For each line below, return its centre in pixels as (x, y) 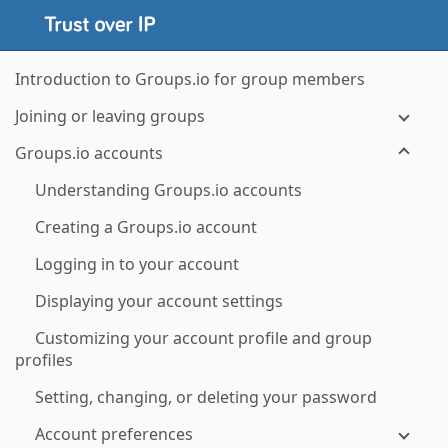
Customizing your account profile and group (203, 338)
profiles (44, 360)
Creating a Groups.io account (146, 227)
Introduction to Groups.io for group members (190, 79)
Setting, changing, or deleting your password (206, 397)
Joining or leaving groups (110, 116)
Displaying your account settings (159, 301)
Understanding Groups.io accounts (168, 190)
